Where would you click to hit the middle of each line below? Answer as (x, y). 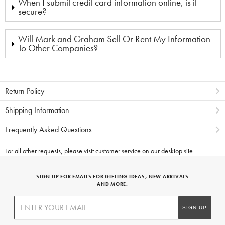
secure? (32, 12)
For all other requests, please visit (50, 151)
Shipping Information (37, 110)
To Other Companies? (58, 48)
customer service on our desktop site (144, 151)
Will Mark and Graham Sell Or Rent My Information (114, 39)
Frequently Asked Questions (48, 130)
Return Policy (25, 91)
